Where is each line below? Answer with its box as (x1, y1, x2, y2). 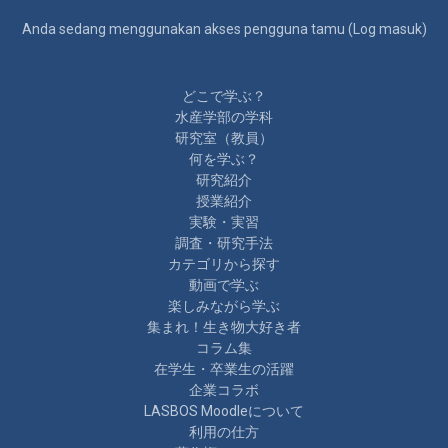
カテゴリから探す (168, 255, 280, 272)
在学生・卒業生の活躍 (154, 360, 294, 377)
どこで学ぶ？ (182, 87, 266, 104)
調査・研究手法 (175, 234, 273, 251)
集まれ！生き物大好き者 (147, 318, 301, 335)
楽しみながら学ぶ (168, 297, 280, 314)
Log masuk (352, 20, 422, 37)
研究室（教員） (175, 129, 273, 146)
